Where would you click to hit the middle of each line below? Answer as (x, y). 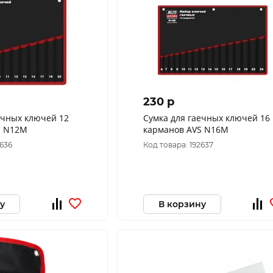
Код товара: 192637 (178, 145)
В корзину (182, 204)
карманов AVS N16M (186, 129)
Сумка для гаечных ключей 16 (206, 118)
